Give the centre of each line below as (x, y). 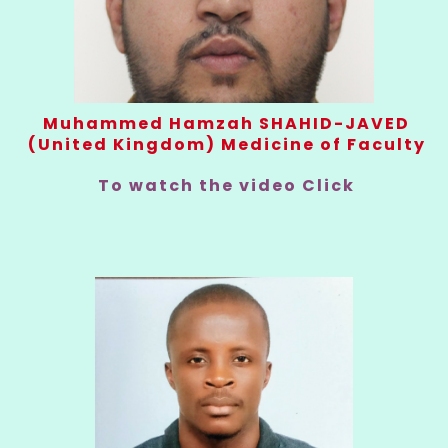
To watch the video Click (226, 186)
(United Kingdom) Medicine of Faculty (226, 145)
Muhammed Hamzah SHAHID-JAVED (226, 124)
